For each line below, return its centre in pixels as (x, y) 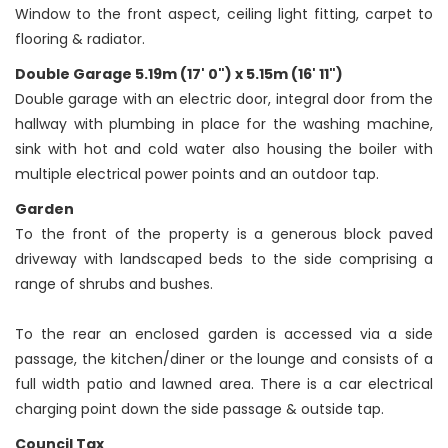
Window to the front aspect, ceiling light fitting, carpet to (224, 14)
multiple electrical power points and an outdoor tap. (197, 174)
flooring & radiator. (80, 39)
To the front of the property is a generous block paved (224, 234)
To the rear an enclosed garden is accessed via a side (224, 334)
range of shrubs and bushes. (114, 284)
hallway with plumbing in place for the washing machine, (224, 124)
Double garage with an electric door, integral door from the (224, 99)
